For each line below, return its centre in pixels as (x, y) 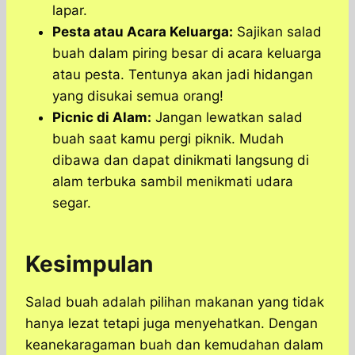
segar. (72, 203)
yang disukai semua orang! (138, 96)
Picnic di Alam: (102, 118)
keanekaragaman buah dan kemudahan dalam (174, 345)
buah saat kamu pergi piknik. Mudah (168, 139)
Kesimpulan (89, 264)
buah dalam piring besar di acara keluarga (187, 53)
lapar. (70, 11)
